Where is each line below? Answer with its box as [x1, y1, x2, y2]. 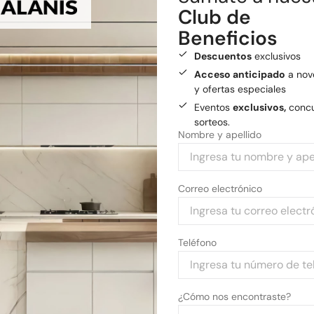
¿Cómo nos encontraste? [178, 290, 291, 303]
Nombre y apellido [178, 128, 261, 141]
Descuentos [193, 50, 252, 62]
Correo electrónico [178, 182, 262, 195]
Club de [178, 4, 251, 30]
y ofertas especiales [193, 83, 286, 95]
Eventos [193, 101, 233, 114]
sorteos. [193, 116, 230, 128]
